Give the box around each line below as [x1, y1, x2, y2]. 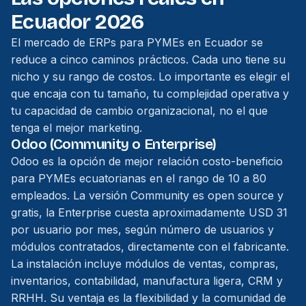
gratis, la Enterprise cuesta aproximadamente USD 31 [11, 206, 288, 219]
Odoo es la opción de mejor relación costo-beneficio [11, 154, 283, 168]
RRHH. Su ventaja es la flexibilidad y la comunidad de [11, 291, 286, 305]
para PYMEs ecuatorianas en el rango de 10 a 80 [11, 171, 266, 185]
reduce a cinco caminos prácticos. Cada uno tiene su [11, 53, 286, 66]
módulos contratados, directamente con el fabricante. [11, 240, 289, 253]
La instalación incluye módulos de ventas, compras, [11, 257, 279, 270]
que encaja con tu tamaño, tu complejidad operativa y [11, 87, 289, 100]
